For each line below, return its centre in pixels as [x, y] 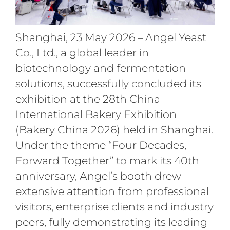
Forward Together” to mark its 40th [107, 160]
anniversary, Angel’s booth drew [98, 176]
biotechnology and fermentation [100, 68]
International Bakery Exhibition [96, 114]
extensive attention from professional [112, 191]
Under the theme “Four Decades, [101, 145]
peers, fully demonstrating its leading [111, 222]
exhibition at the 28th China [88, 99]
